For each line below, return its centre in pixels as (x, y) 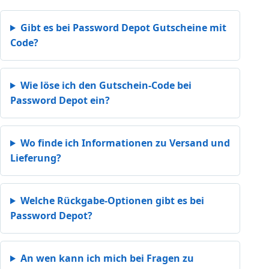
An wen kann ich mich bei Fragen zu (107, 258)
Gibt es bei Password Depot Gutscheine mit (123, 27)
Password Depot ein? (60, 100)
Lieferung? (36, 158)
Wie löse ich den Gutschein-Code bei (106, 85)
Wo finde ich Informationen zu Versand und (125, 143)
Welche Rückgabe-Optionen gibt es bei (112, 200)
